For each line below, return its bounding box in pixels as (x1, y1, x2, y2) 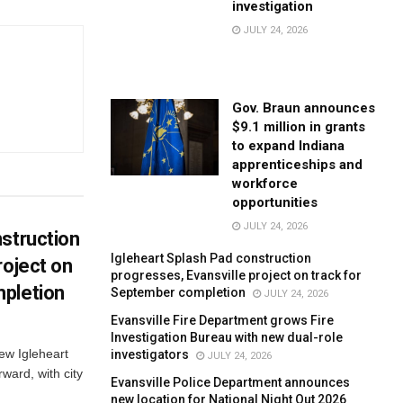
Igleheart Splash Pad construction (111, 250, 312, 265)
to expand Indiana (232, 137, 345, 154)
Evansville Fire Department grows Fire (111, 312, 335, 327)
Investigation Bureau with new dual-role (111, 329, 344, 345)
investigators (111, 346, 190, 362)
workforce (232, 175, 299, 192)
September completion (111, 284, 246, 300)
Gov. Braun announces (232, 99, 376, 116)
